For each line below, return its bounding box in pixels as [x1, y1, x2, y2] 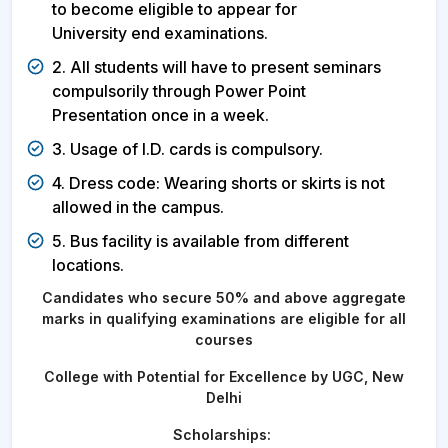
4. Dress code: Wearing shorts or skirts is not [52, 173, 385, 193]
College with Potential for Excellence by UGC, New [44, 368, 404, 385]
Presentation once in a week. [52, 105, 269, 125]
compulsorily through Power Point [52, 81, 310, 101]
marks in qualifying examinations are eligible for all [42, 310, 406, 327]
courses [195, 331, 253, 348]
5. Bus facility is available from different [52, 231, 349, 251]
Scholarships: [173, 426, 271, 443]
